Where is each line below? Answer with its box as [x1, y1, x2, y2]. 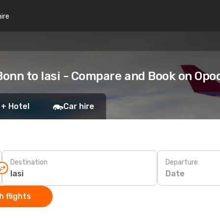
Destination [10, 158, 48, 166]
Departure [165, 158, 198, 166]
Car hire [63, 102, 94, 111]
